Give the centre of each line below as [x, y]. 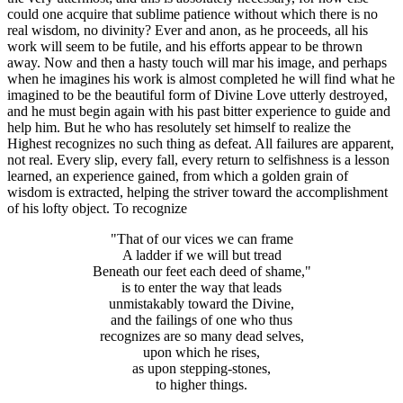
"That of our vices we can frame [201, 238]
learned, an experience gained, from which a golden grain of [178, 175]
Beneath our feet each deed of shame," [201, 271]
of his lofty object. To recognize [97, 208]
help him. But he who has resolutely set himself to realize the [179, 127]
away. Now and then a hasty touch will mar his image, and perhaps [197, 62]
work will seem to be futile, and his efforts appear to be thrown [185, 46]
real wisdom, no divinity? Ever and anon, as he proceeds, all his [188, 30]
